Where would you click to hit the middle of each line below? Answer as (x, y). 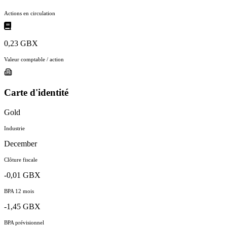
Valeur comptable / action (34, 59)
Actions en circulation (30, 13)
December (21, 144)
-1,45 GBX (22, 207)
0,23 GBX (21, 43)
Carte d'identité (36, 93)
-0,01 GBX (22, 175)
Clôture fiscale (21, 160)
